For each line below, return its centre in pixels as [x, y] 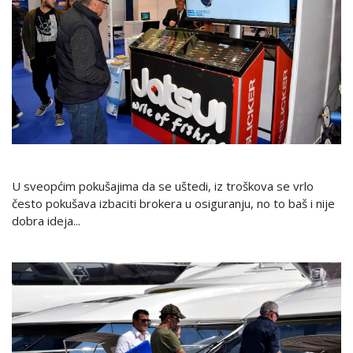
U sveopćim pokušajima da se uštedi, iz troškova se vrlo [163, 186]
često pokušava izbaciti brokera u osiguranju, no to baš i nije [173, 203]
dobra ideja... [46, 220]
